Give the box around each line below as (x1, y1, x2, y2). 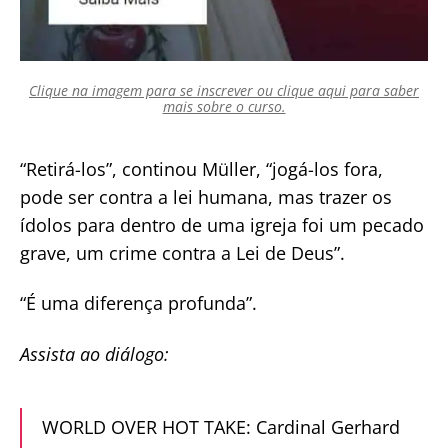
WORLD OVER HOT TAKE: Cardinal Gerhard (42, 414, 400, 439)
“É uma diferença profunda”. (20, 291, 257, 316)
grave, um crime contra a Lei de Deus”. (20, 240, 345, 265)
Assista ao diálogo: (20, 341, 174, 366)
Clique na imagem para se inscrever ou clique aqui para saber (29, 80, 419, 100)
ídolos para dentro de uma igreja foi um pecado (20, 212, 424, 237)
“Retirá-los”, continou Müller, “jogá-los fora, (20, 156, 383, 181)
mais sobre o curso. (162, 96, 286, 116)
